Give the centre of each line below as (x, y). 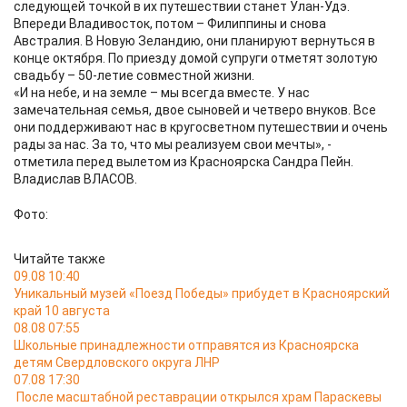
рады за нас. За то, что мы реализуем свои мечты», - (173, 144)
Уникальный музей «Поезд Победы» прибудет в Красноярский (202, 293)
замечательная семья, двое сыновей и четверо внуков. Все (195, 110)
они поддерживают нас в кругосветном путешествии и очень (201, 127)
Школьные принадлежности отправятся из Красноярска (186, 345)
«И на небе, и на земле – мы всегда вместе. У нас (162, 93)
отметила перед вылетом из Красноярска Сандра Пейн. (184, 162)
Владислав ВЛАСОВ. (75, 179)
